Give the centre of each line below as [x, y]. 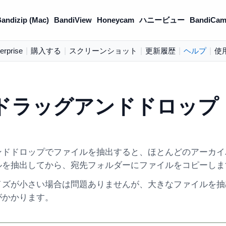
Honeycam [115, 20]
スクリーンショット [103, 51]
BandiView [73, 20]
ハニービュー [162, 20]
